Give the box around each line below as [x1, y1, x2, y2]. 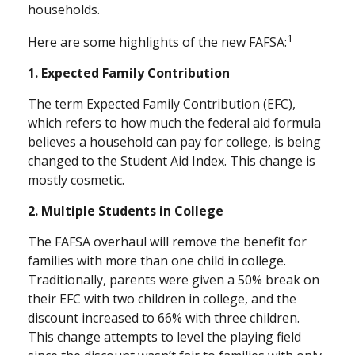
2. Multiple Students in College [28, 202, 223, 220]
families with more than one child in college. [28, 252, 286, 270]
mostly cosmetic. [28, 171, 124, 189]
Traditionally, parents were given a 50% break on [28, 271, 319, 289]
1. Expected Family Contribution [28, 64, 230, 82]
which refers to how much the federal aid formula [28, 114, 321, 132]
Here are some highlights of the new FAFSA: [28, 33, 287, 52]
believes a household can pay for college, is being [28, 133, 321, 151]
